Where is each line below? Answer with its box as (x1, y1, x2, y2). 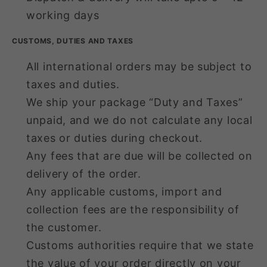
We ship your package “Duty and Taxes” (26, 95, 243, 108)
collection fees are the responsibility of (26, 203, 240, 216)
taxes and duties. (26, 77, 120, 91)
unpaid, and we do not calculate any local (26, 113, 253, 126)
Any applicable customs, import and (26, 185, 222, 198)
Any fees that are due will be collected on (26, 149, 253, 162)
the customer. (26, 221, 102, 234)
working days (26, 8, 100, 21)
